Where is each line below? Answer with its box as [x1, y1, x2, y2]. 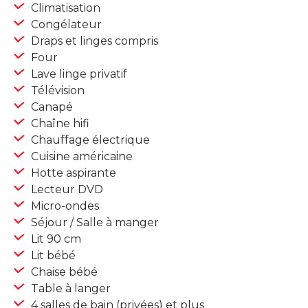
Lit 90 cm [28, 232, 81, 246]
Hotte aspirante [28, 166, 116, 180]
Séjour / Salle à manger [28, 216, 159, 230]
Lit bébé [28, 249, 76, 263]
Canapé [28, 100, 73, 114]
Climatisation [28, 1, 100, 15]
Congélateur [28, 18, 102, 32]
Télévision [28, 84, 85, 98]
